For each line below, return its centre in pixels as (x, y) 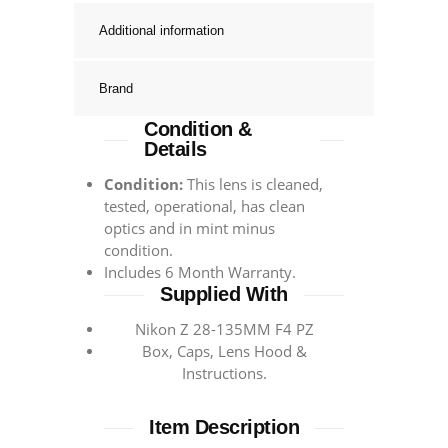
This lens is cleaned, (253, 185)
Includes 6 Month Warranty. (200, 273)
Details (175, 149)
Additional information (161, 31)
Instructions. (224, 374)
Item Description (224, 427)
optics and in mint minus (189, 229)
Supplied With (224, 294)
